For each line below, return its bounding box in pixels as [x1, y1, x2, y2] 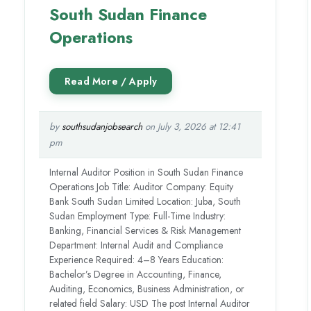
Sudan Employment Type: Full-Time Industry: [49, 209, 226, 223]
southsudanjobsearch [62, 120, 143, 133]
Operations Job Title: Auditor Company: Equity [49, 180, 234, 194]
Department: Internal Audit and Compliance [49, 238, 224, 252]
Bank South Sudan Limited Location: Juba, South [49, 194, 242, 208]
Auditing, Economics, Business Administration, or [49, 282, 245, 296]
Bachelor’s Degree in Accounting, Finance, [49, 267, 222, 281]
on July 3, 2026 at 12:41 [142, 120, 241, 133]
